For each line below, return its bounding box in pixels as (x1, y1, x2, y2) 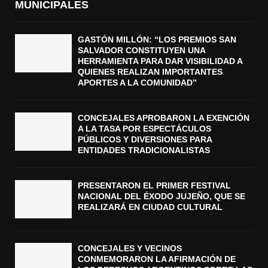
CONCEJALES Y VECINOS (78, 243, 182, 253)
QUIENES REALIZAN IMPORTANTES (78, 67, 223, 77)
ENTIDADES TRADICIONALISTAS (78, 145, 210, 156)
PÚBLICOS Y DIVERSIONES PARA (78, 135, 212, 145)
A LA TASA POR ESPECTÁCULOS (78, 124, 211, 134)
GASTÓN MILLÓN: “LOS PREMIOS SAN (78, 35, 236, 45)
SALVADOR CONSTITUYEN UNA (78, 45, 205, 56)
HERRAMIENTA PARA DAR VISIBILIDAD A (78, 56, 242, 66)
